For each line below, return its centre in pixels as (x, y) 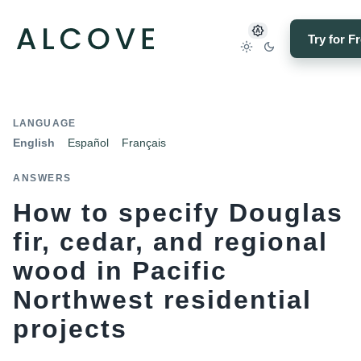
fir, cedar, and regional (170, 242)
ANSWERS (42, 178)
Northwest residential (162, 300)
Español (88, 143)
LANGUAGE (44, 123)
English (34, 143)
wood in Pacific (120, 271)
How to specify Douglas (178, 213)
